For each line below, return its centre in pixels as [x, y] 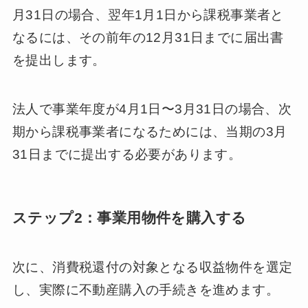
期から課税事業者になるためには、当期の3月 [150, 131]
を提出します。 [59, 60]
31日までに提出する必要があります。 [127, 154]
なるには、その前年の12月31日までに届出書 [148, 38]
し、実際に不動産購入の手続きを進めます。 [145, 290]
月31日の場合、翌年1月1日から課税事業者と [148, 15]
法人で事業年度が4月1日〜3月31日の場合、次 [152, 109]
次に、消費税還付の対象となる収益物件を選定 [152, 267]
